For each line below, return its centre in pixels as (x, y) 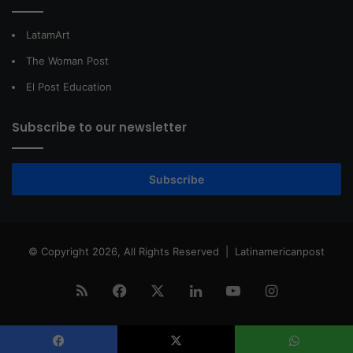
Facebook (160, 290)
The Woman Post (67, 60)
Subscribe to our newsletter (99, 127)
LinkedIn (230, 290)
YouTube (269, 290)
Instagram (311, 290)
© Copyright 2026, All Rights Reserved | (132, 251)
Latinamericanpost (280, 251)
